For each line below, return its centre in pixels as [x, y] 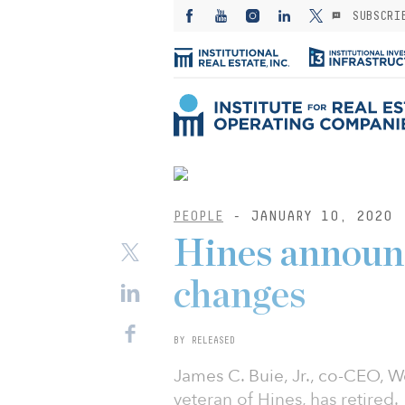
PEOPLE [198, 216]
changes [240, 296]
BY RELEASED [204, 340]
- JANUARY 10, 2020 [308, 216]
